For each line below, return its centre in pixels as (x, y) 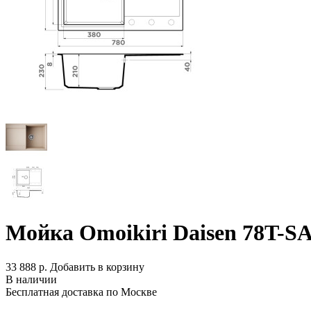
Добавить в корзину (97, 267)
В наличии (31, 279)
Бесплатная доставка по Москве (81, 292)
